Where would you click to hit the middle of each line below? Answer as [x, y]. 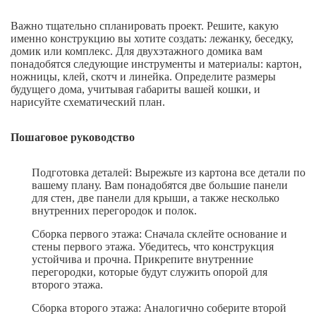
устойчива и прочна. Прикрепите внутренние [142, 260]
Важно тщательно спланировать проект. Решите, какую [145, 26]
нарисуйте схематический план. [88, 102]
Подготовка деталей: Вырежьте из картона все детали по [169, 173]
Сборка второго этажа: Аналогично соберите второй [159, 308]
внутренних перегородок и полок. [114, 211]
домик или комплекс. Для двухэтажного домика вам [136, 51]
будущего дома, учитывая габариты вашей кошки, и [135, 90]
